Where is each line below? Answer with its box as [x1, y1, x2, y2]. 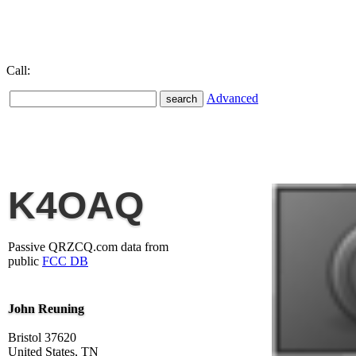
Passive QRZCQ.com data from [8, 240, 168, 253]
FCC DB [42, 254, 88, 268]
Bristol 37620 [8, 331, 76, 344]
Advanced [207, 91, 258, 105]
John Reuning [8, 302, 84, 315]
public [8, 254, 42, 268]
